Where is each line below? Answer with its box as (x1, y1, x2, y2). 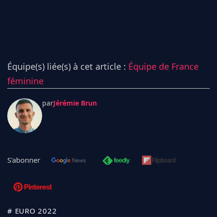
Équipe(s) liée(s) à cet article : (7, 60, 128, 72)
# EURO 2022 (7, 205, 57, 216)
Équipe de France (128, 60, 199, 72)
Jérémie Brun (53, 98, 97, 108)
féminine (7, 75, 44, 87)
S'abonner (7, 155, 40, 165)
